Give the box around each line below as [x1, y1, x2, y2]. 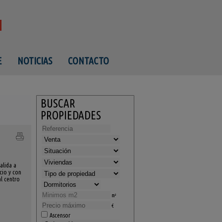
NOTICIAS [17, 55, 52, 66]
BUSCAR [40, 97, 75, 110]
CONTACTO [67, 55, 109, 66]
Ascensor [48, 212, 70, 219]
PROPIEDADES [40, 109, 101, 121]
